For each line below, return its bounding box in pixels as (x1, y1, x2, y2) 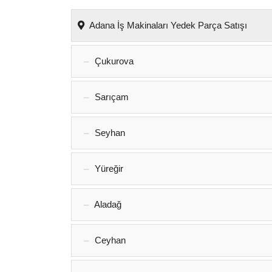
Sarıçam (92, 92, 129, 102)
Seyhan (92, 127, 125, 138)
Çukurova (92, 56, 134, 66)
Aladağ (92, 199, 121, 209)
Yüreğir (92, 163, 123, 174)
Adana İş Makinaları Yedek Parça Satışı (87, 20, 247, 30)
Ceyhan (92, 235, 126, 245)
